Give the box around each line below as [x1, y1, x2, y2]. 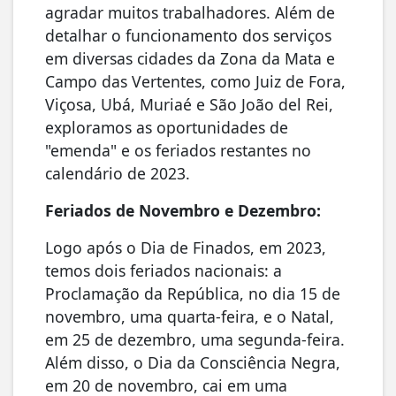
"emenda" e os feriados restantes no [45, 139, 311, 161]
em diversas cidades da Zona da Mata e [45, 47, 335, 69]
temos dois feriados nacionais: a [45, 259, 282, 281]
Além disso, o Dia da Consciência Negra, [45, 351, 340, 373]
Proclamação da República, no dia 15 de [45, 282, 340, 304]
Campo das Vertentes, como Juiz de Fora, [45, 70, 346, 92]
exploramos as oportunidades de [45, 116, 288, 138]
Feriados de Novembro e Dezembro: [45, 199, 321, 221]
